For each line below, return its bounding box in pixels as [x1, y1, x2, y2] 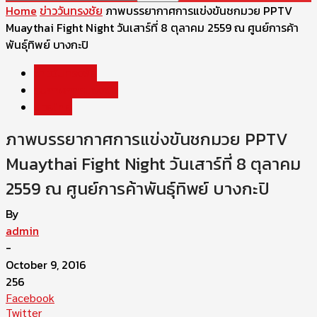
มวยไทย [34, 98, 72, 115]
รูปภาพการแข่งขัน [34, 81, 118, 98]
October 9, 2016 [6, 256, 86, 273]
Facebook [6, 290, 54, 305]
